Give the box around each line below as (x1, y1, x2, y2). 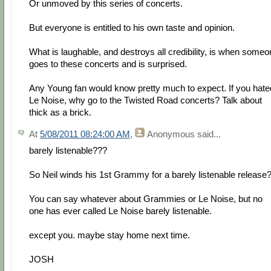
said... (195, 129, 221, 140)
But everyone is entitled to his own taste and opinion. (29, 22, 235, 33)
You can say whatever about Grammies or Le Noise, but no (29, 193, 263, 204)
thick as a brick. (29, 106, 91, 117)
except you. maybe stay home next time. (29, 229, 190, 240)
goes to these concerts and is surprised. (29, 58, 187, 69)
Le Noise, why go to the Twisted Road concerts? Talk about (29, 94, 262, 105)
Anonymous (147, 129, 195, 140)
